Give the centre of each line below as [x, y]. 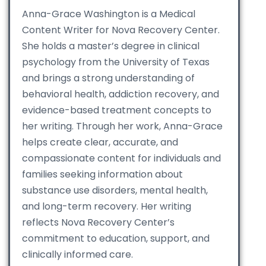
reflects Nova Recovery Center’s [98, 223]
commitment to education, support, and [116, 239]
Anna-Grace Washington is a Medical [109, 14]
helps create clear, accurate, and [100, 142]
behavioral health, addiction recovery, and [121, 94]
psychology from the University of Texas [116, 62]
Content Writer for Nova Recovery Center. [121, 30]
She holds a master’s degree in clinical [111, 46]
